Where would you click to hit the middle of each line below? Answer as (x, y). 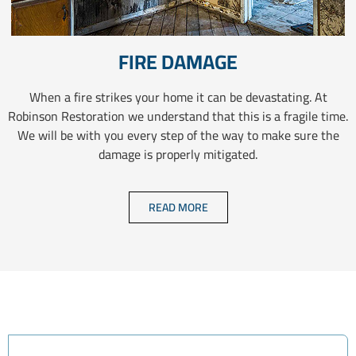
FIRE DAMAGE (178, 62)
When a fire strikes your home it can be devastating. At (178, 97)
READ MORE (178, 207)
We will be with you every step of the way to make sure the (178, 135)
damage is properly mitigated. (178, 155)
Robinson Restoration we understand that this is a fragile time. (178, 116)
